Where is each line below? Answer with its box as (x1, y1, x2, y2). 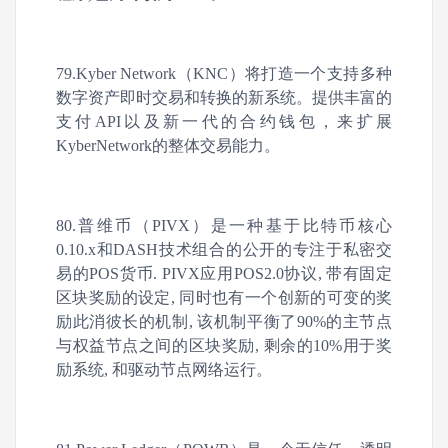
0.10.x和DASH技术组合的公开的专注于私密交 (56, 241, 392, 258)
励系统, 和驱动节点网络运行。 (56, 361, 272, 378)
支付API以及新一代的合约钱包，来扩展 (56, 113, 392, 130)
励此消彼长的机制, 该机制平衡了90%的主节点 (56, 313, 392, 330)
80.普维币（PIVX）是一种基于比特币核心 (56, 217, 392, 234)
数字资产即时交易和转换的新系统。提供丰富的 (56, 89, 392, 106)
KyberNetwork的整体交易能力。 (56, 137, 284, 154)
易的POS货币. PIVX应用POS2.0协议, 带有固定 (56, 265, 392, 282)
